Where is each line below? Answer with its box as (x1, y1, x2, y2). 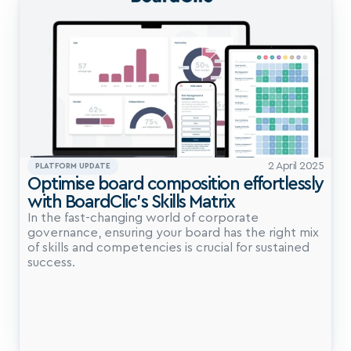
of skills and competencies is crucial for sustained (27, 241, 309, 254)
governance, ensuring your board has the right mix (27, 226, 319, 239)
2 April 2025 (268, 161, 324, 172)
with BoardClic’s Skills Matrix (27, 193, 234, 211)
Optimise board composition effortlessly (27, 175, 324, 193)
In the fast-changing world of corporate (27, 212, 259, 224)
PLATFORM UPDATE (35, 162, 110, 170)
